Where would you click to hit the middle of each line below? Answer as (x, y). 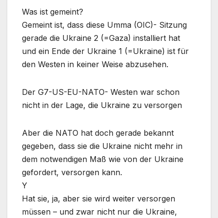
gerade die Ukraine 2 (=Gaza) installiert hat (101, 38)
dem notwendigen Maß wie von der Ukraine (103, 159)
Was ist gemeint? (53, 12)
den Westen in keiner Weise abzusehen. (95, 64)
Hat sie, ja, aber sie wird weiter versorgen (99, 199)
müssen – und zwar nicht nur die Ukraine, (100, 212)
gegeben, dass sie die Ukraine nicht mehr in (102, 146)
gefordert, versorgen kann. (72, 173)
